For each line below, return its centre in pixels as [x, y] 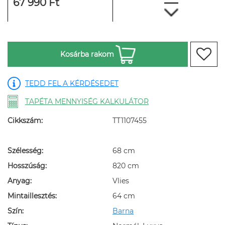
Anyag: [20, 181]
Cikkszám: [25, 121]
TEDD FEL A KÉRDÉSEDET [72, 84]
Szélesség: [25, 151]
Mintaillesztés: [32, 196]
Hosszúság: [27, 166]
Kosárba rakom [87, 54]
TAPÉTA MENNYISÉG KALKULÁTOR [87, 102]
